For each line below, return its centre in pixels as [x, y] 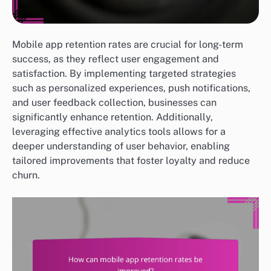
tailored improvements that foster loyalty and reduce [131, 161]
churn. [26, 175]
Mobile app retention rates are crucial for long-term [128, 45]
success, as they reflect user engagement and [116, 59]
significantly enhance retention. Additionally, [113, 117]
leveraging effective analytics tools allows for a [119, 132]
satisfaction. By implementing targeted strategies [124, 74]
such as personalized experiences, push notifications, [131, 88]
